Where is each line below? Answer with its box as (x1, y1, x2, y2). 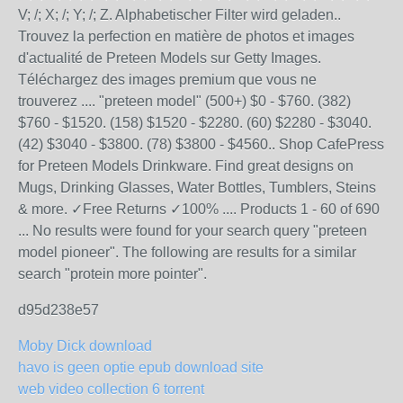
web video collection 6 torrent (18, 381, 204, 397)
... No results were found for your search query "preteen (18, 223, 367, 238)
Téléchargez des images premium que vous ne (18, 72, 317, 87)
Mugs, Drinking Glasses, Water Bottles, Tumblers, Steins (18, 180, 376, 195)
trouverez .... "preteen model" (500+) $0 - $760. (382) (18, 94, 351, 109)
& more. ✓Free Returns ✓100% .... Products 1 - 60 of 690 (18, 201, 380, 217)
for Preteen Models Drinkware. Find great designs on (18, 158, 354, 174)
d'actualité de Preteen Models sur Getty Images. (18, 50, 321, 66)
